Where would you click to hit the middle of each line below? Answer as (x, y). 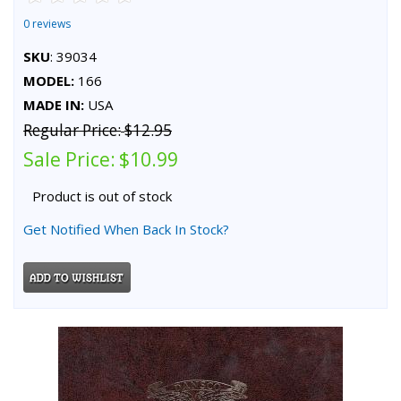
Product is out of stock (102, 196)
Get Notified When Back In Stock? (126, 229)
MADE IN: (54, 104)
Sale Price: (69, 159)
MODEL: (49, 80)
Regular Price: (72, 130)
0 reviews (47, 23)
